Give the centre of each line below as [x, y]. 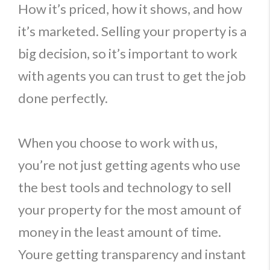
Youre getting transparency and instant [132, 254]
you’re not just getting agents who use [129, 165]
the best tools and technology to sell [125, 187]
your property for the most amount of [130, 209]
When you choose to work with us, [118, 143]
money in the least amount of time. [120, 232]
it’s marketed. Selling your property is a [132, 31]
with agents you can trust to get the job [132, 76]
